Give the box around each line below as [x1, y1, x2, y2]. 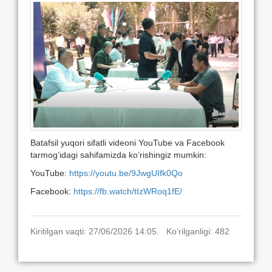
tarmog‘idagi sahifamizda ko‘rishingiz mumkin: [30, 149, 206, 160]
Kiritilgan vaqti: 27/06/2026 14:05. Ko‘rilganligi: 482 [30, 226, 229, 236]
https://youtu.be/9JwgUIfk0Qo [69, 168, 185, 178]
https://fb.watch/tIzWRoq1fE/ [73, 186, 185, 196]
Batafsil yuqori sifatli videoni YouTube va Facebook [30, 137, 225, 148]
